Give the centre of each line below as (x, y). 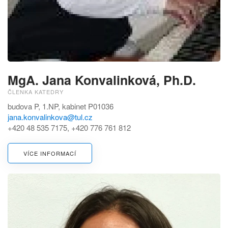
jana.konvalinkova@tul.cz (50, 117)
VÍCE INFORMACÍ (50, 153)
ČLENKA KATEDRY (36, 92)
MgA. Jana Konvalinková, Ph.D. (102, 80)
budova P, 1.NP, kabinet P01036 (61, 106)
